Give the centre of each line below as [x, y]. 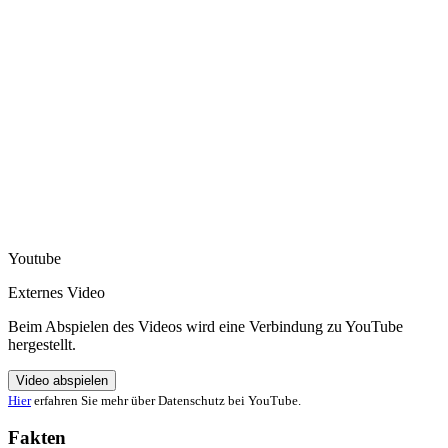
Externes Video [56, 292]
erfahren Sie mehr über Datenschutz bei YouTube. [166, 400]
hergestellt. [42, 344]
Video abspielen [62, 380]
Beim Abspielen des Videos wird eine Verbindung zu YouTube [205, 326]
